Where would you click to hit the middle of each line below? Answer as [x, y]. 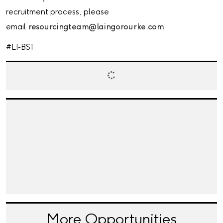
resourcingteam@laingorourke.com [96, 27]
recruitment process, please [57, 12]
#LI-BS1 [20, 47]
